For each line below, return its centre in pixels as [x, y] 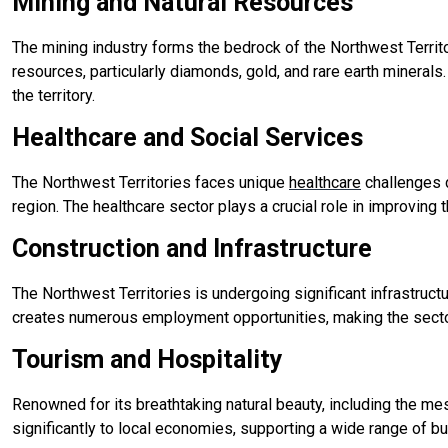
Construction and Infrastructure [192, 248]
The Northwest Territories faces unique [150, 182]
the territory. [53, 95]
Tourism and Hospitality [147, 359]
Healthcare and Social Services [187, 137]
